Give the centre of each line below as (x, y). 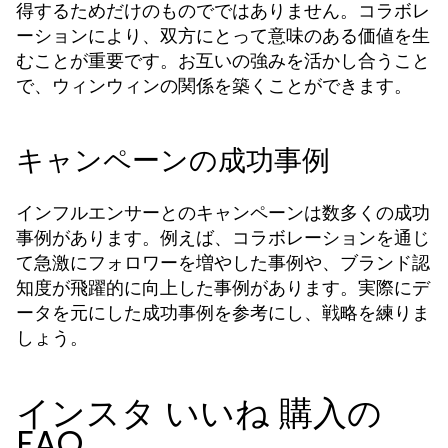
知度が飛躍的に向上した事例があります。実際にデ (223, 287)
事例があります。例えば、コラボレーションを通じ (223, 237)
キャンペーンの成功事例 (173, 160)
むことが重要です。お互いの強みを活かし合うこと (223, 60)
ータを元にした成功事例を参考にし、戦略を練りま (223, 312)
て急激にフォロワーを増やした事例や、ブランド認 (223, 262)
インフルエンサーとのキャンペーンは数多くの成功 (223, 212)
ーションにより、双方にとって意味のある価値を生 (223, 35)
